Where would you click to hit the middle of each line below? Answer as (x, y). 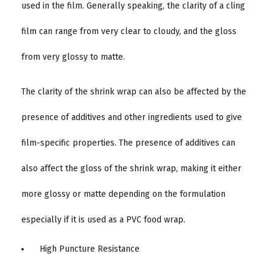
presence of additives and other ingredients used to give (132, 117)
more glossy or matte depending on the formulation (123, 194)
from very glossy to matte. (74, 57)
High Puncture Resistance (90, 249)
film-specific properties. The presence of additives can (128, 143)
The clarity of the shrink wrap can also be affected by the (134, 91)
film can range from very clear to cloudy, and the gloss (129, 32)
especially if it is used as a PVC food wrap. (105, 219)
